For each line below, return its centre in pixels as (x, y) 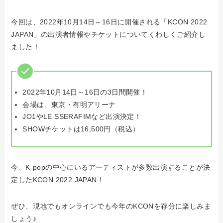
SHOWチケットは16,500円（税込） (81, 129)
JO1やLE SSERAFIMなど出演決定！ (82, 117)
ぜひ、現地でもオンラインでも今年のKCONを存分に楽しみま (111, 206)
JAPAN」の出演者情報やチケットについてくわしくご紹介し (109, 34)
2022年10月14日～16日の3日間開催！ (85, 92)
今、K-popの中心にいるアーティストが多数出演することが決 (111, 167)
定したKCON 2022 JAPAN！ (58, 180)
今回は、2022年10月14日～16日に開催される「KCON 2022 (109, 22)
